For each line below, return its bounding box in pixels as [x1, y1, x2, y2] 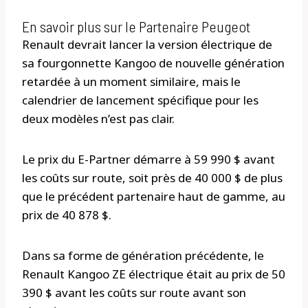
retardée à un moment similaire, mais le [22, 74, 241, 90]
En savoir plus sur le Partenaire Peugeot [22, 17, 250, 36]
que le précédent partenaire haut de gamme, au [22, 188, 285, 205]
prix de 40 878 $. [22, 207, 111, 223]
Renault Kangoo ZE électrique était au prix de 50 [22, 266, 285, 283]
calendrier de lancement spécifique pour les [22, 92, 258, 109]
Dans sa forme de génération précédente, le [22, 247, 264, 264]
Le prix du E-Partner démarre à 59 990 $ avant [22, 151, 275, 168]
